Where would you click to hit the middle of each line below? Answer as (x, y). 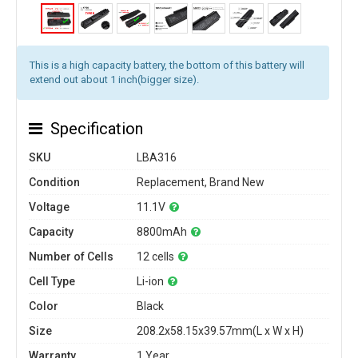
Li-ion (150, 281)
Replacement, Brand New (201, 182)
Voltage (49, 207)
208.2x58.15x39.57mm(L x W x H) (220, 331)
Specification (97, 129)
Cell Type (52, 281)
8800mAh (162, 232)
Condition (54, 182)
